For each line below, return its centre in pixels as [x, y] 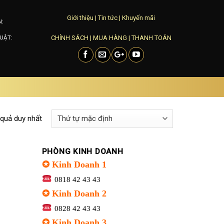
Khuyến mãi [138, 18]
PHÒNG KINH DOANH [82, 152]
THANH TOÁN [151, 38]
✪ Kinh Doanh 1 [74, 165]
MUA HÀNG [110, 38]
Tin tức [108, 18]
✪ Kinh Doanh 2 [74, 194]
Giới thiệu [80, 18]
